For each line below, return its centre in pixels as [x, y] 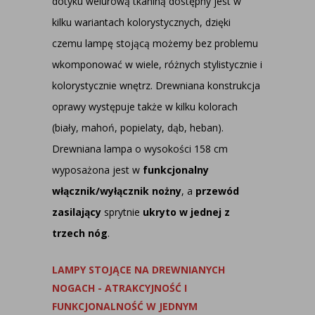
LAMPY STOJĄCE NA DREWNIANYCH [139, 270]
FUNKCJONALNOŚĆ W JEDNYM [126, 306]
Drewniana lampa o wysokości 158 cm [140, 149]
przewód [216, 191]
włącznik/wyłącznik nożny [117, 191]
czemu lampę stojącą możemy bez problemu [155, 43]
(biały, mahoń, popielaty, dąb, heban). [138, 128]
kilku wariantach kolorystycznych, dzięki [141, 22]
